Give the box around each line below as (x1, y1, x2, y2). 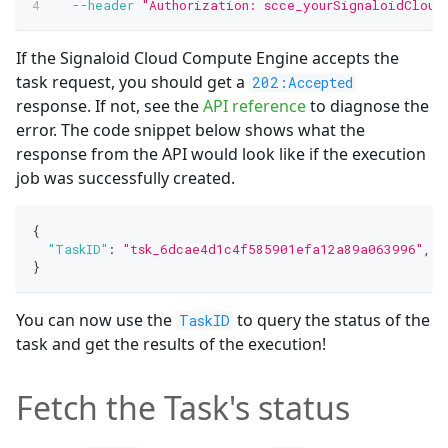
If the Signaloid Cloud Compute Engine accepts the (16, 46, 399, 69)
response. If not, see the (16, 94, 203, 117)
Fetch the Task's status (16, 385, 350, 429)
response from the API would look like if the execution (16, 142, 426, 165)
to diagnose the (306, 94, 429, 117)
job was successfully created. (16, 166, 235, 189)
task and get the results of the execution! (16, 332, 326, 355)
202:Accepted (251, 72, 353, 92)
